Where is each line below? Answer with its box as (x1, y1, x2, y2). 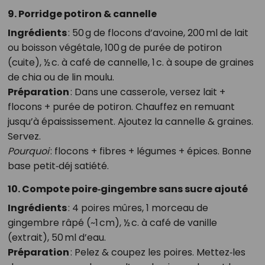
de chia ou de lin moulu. (7, 70, 114, 85)
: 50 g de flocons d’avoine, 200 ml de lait (66, 26, 248, 40)
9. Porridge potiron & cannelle (7, 7, 157, 21)
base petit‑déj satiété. (7, 159, 109, 173)
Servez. (7, 130, 41, 144)
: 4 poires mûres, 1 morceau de (66, 201, 208, 215)
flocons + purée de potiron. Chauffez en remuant (7, 100, 235, 114)
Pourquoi (7, 144, 49, 159)
